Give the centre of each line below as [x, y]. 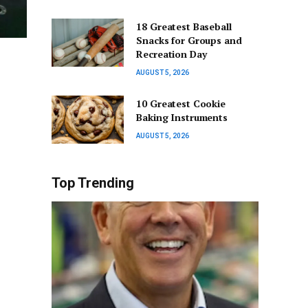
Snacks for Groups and [189, 41]
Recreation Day [172, 54]
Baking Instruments [182, 118]
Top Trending [93, 183]
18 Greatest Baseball [184, 27]
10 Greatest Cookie [181, 104]
